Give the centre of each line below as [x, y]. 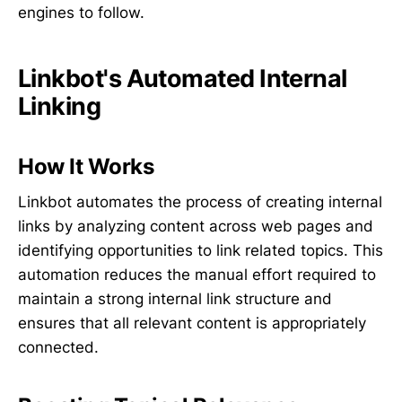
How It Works [86, 166]
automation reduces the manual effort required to [197, 275]
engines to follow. [81, 13]
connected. [58, 348]
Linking [60, 106]
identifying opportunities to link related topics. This [201, 251]
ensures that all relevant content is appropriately [192, 323]
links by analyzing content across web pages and [196, 227]
